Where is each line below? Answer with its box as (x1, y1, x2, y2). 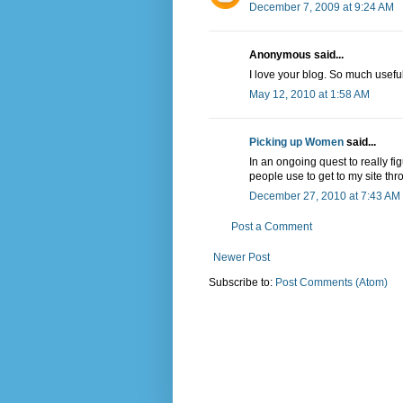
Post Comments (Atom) (275, 276, 388, 290)
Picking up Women (249, 136, 344, 149)
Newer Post (213, 251, 270, 264)
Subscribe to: (209, 276, 275, 290)
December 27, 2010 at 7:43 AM (249, 190, 400, 203)
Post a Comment (231, 220, 312, 234)
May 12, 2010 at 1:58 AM (249, 88, 370, 102)
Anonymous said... (249, 49, 344, 62)
